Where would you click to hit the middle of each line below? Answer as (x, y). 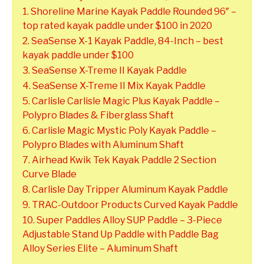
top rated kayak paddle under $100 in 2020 (117, 25)
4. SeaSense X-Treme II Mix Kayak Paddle (114, 85)
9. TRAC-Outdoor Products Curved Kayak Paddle (130, 204)
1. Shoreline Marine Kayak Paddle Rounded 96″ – (129, 11)
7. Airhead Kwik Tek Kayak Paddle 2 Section (119, 160)
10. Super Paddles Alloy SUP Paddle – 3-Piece (122, 220)
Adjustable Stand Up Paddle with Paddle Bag (121, 234)
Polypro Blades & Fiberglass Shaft (98, 115)
